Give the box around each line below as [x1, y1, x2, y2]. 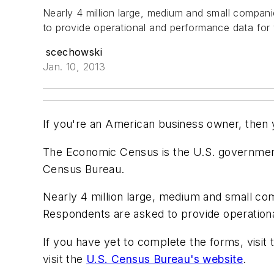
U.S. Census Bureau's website [86, 252, 243, 265]
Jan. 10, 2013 [43, 61, 106, 73]
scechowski [46, 46, 103, 58]
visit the [43, 252, 87, 265]
